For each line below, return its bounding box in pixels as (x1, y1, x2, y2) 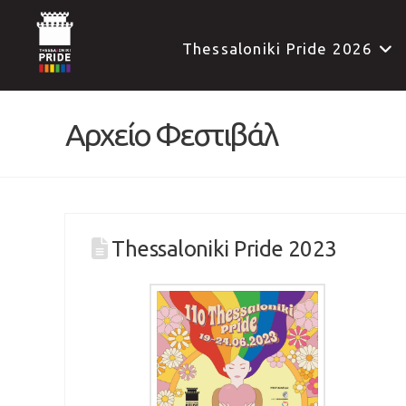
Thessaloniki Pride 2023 (111, 237, 337, 262)
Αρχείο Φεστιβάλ (65, 117, 277, 151)
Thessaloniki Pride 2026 (181, 40, 373, 57)
